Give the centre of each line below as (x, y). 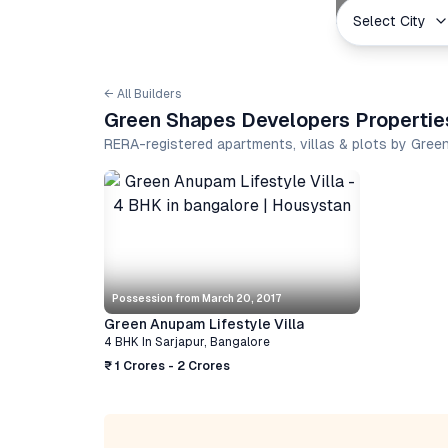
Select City (389, 21)
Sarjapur (179, 342)
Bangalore (240, 342)
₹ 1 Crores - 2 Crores (167, 366)
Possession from (157, 298)
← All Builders (143, 94)
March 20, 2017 (242, 298)
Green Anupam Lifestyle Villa (204, 324)
